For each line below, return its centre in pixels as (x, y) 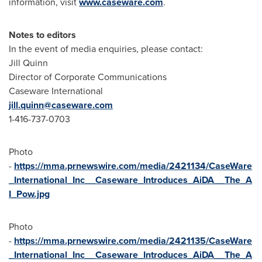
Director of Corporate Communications (88, 77)
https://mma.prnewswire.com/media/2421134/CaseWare (133, 166)
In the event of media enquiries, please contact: (106, 49)
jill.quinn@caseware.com (61, 105)
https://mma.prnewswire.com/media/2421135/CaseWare (133, 240)
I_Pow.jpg (29, 194)
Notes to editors (42, 35)
